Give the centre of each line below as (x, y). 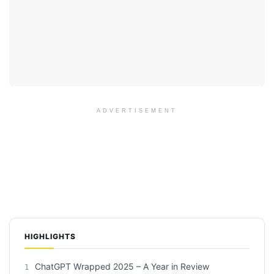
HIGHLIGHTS (50, 236)
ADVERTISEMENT (137, 110)
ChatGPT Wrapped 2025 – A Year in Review (121, 267)
